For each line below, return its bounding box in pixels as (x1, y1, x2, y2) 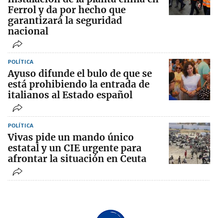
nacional (8, 25, 48, 37)
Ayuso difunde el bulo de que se (8, 67, 152, 79)
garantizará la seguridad (8, 14, 122, 26)
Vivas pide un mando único (8, 131, 134, 143)
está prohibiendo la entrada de (8, 78, 149, 90)
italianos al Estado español (8, 89, 132, 101)
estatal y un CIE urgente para (8, 142, 142, 154)
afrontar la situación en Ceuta (8, 152, 146, 164)
